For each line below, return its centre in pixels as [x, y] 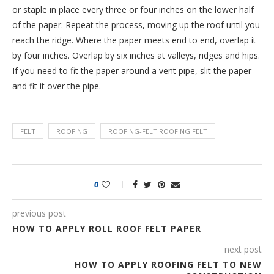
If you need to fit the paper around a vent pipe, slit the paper [132, 70]
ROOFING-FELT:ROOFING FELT [158, 131]
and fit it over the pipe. [57, 86]
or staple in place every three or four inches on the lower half [133, 9]
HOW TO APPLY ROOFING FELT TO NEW [168, 264]
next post [243, 249]
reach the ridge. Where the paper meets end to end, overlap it [134, 40]
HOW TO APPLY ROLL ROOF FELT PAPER [107, 228]
